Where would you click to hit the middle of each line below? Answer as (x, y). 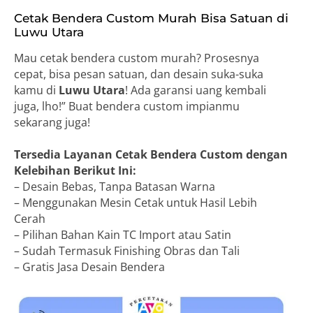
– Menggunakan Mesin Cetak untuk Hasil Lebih (136, 202)
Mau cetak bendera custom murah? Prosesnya (137, 58)
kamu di (36, 90)
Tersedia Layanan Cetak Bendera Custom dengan (151, 154)
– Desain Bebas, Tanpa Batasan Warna (115, 186)
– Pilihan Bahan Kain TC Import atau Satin (123, 234)
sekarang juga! (52, 122)
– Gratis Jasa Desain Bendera (89, 267)
